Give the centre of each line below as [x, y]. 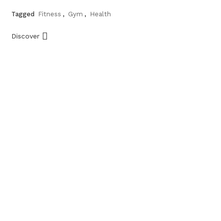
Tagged [24, 14]
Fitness [49, 14]
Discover [26, 36]
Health [100, 14]
